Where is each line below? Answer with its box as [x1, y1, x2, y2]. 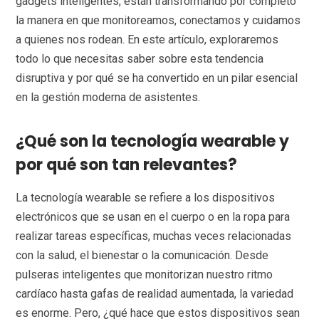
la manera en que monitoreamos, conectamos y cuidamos [16, 14, 301, 28]
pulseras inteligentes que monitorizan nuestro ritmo [16, 268, 273, 282]
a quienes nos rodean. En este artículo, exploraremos [16, 33, 279, 47]
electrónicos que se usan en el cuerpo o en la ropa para [16, 210, 291, 224]
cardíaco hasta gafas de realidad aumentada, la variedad [16, 287, 294, 301]
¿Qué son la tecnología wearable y [16, 130, 290, 153]
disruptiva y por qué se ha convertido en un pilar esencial [16, 71, 298, 85]
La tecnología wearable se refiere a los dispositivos [16, 191, 276, 205]
